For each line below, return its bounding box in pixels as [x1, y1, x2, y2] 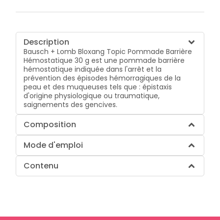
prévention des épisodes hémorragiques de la [24, 73, 181, 83]
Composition [24, 118, 77, 130]
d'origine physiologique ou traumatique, [24, 90, 160, 101]
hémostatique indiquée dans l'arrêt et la [24, 64, 162, 74]
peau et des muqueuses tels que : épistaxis [24, 82, 172, 92]
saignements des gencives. [24, 99, 118, 110]
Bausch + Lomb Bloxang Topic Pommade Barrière [24, 46, 192, 56]
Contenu [24, 160, 59, 171]
